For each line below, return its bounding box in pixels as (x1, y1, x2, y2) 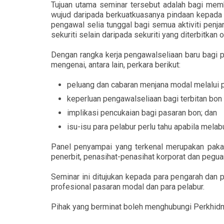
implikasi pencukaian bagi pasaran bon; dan (67, 108, 217, 117)
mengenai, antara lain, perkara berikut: (51, 60, 180, 69)
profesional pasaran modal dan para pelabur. (51, 182, 204, 191)
